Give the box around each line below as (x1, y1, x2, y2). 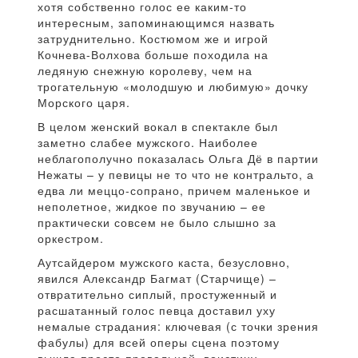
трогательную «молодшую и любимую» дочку (38, 78, 308, 94)
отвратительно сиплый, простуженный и (38, 285, 277, 302)
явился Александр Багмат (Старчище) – (38, 269, 276, 286)
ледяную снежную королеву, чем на (38, 62, 253, 78)
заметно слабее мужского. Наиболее (38, 133, 258, 150)
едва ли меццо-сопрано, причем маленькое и (38, 181, 311, 198)
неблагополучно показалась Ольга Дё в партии (38, 149, 319, 166)
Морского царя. (38, 93, 130, 110)
